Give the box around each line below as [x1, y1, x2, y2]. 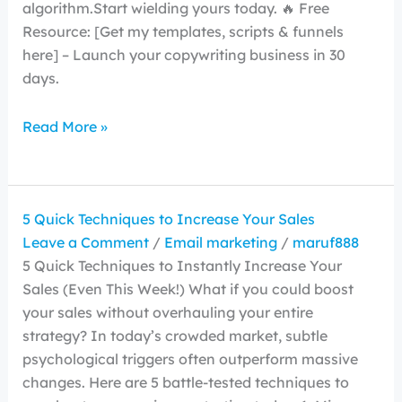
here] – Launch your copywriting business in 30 [22, 46, 345, 64]
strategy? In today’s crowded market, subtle [22, 327, 328, 345]
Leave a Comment [22, 233, 149, 251]
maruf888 [292, 233, 359, 251]
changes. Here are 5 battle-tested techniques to [22, 373, 349, 391]
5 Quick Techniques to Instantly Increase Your [22, 257, 342, 275]
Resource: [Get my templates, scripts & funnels [22, 22, 344, 40]
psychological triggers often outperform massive [22, 350, 358, 368]
